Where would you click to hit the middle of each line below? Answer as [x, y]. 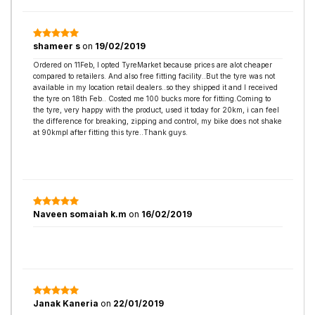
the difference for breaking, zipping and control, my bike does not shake [157, 121]
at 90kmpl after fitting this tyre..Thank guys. [110, 132]
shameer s [57, 46]
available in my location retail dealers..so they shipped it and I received [155, 87]
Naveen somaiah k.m [81, 214]
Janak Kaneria [67, 303]
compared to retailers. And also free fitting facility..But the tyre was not [154, 76]
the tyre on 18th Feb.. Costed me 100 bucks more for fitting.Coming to [152, 98]
